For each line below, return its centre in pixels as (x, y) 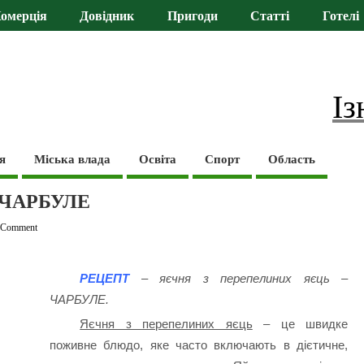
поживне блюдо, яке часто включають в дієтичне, (199, 345)
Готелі (340, 17)
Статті (270, 17)
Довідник (107, 17)
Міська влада (73, 159)
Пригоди (192, 17)
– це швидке (300, 324)
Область (292, 159)
